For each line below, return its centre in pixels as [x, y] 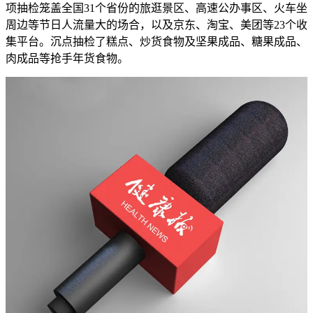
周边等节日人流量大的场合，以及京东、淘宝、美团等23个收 [156, 24]
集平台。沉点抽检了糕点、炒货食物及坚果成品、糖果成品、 [156, 41]
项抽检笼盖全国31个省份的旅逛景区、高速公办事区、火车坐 [156, 8]
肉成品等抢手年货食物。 [67, 58]
